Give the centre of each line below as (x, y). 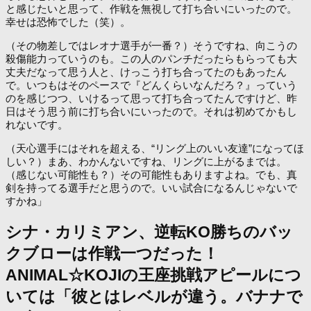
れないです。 (37, 124)
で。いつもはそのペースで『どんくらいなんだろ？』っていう (151, 85)
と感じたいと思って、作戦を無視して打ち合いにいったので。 (151, 8)
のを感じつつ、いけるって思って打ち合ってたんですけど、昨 (151, 98)
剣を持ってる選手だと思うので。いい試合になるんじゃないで (151, 187)
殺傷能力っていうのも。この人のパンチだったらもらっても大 (151, 58)
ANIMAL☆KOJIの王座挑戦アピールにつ (153, 275)
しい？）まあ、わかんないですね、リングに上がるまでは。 (146, 161)
